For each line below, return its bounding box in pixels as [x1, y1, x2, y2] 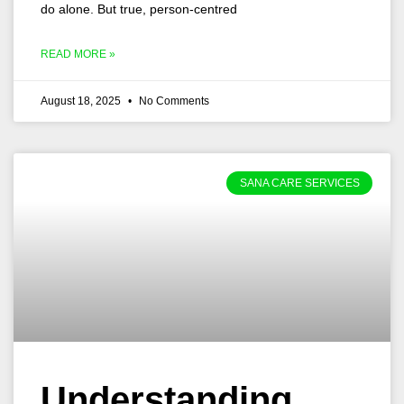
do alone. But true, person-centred [41, 2, 237, 16]
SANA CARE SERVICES [239, 177, 360, 190]
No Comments [136, 95, 209, 107]
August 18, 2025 [41, 95, 124, 107]
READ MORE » [41, 48, 115, 60]
